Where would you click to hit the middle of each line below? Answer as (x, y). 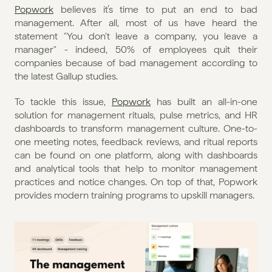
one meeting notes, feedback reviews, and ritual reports (136, 142)
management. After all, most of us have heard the (136, 23)
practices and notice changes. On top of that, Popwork (136, 182)
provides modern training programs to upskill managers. (134, 195)
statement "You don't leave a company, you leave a (136, 36)
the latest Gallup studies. (66, 76)
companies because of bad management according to (136, 63)
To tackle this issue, (63, 102)
